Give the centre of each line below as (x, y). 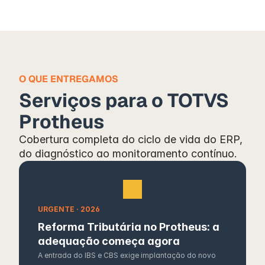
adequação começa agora (109, 241)
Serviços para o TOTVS (124, 100)
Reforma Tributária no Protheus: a (129, 227)
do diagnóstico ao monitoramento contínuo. (128, 153)
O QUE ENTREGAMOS (69, 79)
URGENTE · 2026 (69, 209)
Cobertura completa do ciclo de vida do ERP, (131, 139)
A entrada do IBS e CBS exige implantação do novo (127, 255)
